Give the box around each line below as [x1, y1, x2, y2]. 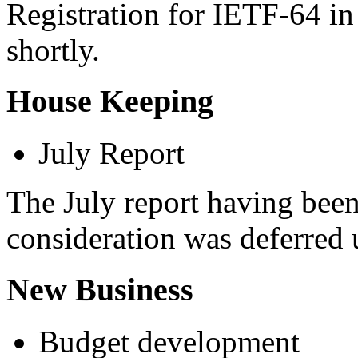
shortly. [6, 32, 100, 67]
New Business [6, 271, 193, 308]
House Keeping [6, 83, 213, 120]
